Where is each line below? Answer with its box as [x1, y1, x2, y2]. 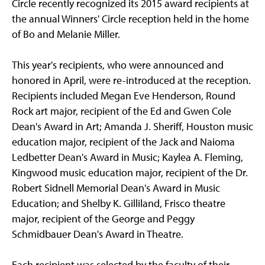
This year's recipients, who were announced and [12, 57, 224, 72]
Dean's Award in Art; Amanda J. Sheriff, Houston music [12, 119, 253, 133]
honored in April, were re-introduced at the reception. [12, 73, 251, 87]
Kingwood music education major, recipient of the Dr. [12, 165, 248, 179]
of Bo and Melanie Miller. [12, 27, 120, 41]
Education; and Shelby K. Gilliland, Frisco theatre [12, 196, 225, 210]
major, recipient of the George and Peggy [12, 211, 195, 225]
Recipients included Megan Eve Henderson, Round [12, 88, 235, 102]
